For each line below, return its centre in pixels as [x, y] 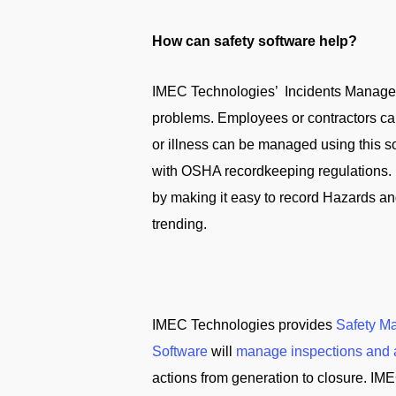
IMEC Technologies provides [244, 325]
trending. [179, 224]
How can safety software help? [255, 41]
